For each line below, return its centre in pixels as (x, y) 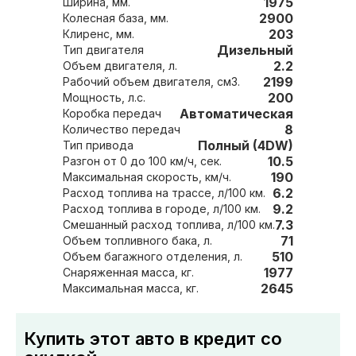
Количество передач (156, 129)
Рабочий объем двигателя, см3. (228, 81)
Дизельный (255, 50)
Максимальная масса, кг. (192, 288)
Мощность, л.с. (137, 97)
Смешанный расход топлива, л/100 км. (169, 224)
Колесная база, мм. (159, 18)
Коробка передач (137, 113)
